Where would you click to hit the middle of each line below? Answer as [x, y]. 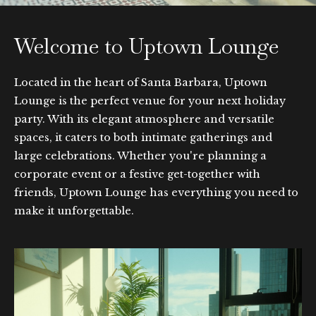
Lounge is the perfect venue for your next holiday [150, 101]
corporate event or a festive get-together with [137, 174]
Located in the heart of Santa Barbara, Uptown [141, 83]
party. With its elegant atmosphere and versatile [144, 119]
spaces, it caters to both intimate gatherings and [143, 138]
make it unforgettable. [74, 211]
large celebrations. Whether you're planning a [140, 156]
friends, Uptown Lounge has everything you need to [156, 193]
